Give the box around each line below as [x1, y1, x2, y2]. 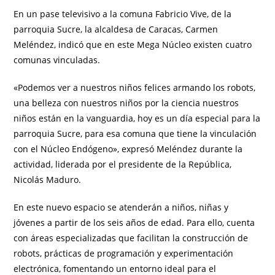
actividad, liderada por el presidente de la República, [14, 158, 232, 171]
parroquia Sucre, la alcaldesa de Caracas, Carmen [14, 23, 219, 36]
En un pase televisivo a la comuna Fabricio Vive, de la [14, 8, 232, 20]
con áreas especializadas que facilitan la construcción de [14, 232, 249, 244]
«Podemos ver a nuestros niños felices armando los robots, [14, 82, 256, 94]
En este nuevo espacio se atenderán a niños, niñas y [14, 201, 229, 214]
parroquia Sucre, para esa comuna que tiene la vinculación [14, 128, 257, 140]
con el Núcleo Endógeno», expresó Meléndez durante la [14, 143, 243, 155]
